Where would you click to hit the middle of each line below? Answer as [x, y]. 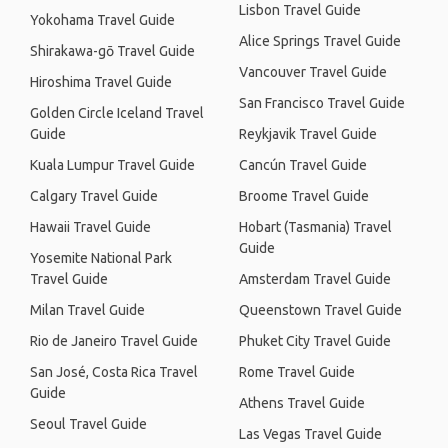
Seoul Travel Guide [88, 424]
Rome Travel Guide [297, 372]
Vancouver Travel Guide [313, 72]
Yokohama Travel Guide [102, 20]
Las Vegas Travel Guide [310, 434]
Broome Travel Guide [304, 196]
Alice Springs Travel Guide [320, 41]
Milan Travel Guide [87, 310]
